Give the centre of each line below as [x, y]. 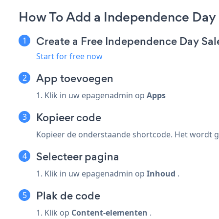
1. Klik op [54, 212]
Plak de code [68, 196]
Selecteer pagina [78, 156]
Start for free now [69, 56]
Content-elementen [109, 212]
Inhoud [161, 173]
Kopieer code [69, 117]
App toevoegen [75, 78]
